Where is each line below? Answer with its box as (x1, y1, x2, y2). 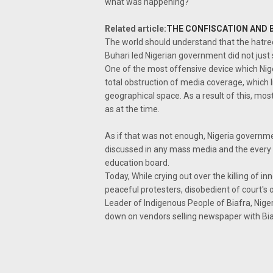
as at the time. (105, 104, 160, 114)
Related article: (105, 24, 166, 34)
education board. (105, 158, 169, 168)
